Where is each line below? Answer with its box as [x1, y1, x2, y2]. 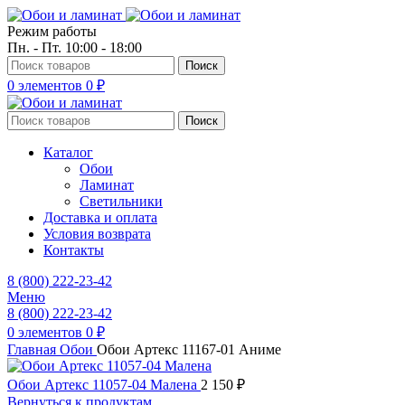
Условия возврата [43, 226, 151, 241]
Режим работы [7, 24, 97, 39]
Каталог [43, 145, 93, 160]
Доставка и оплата [43, 210, 157, 225]
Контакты [43, 242, 104, 258]
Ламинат [80, 177, 134, 193]
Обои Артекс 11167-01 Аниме [97, 342, 281, 357]
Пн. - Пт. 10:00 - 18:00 [7, 40, 142, 55]
